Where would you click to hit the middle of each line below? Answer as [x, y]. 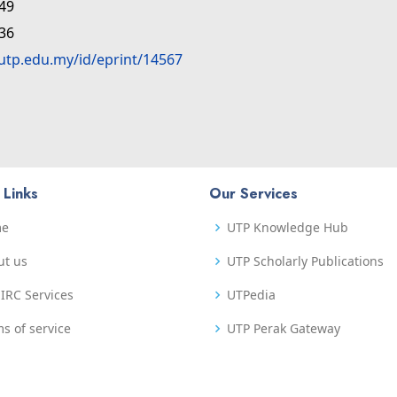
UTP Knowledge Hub [288, 228]
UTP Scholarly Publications [305, 261]
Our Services [253, 194]
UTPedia [251, 295]
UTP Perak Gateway [284, 329]
